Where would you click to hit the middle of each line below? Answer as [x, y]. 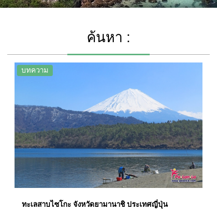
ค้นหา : [108, 37]
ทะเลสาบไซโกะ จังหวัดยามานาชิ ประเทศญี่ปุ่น [95, 204]
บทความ [35, 70]
